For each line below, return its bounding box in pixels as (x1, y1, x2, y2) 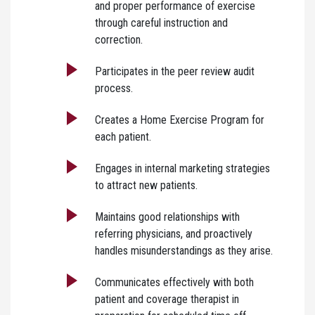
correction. (95, 32, 143, 46)
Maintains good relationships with (95, 210, 240, 224)
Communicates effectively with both (95, 275, 254, 289)
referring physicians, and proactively (95, 226, 252, 240)
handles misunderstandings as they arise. (95, 243, 273, 257)
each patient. (95, 129, 151, 143)
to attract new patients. (95, 178, 198, 192)
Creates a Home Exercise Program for (95, 112, 264, 127)
